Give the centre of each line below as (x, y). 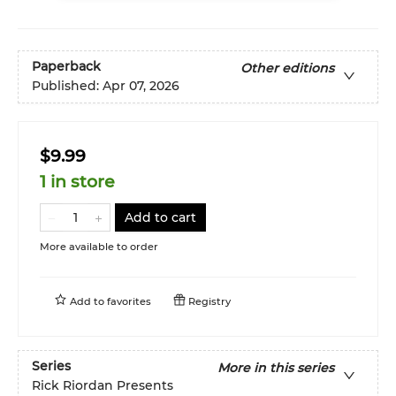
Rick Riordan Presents (103, 385)
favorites (129, 301)
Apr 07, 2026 (141, 85)
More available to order (99, 246)
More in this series (276, 367)
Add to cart (160, 217)
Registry (208, 301)
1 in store (77, 181)
